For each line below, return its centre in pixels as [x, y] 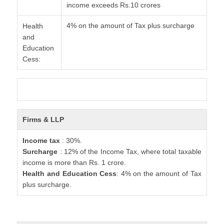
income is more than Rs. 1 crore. [74, 162]
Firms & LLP [43, 119]
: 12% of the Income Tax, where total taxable [129, 151]
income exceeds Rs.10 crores [114, 5]
